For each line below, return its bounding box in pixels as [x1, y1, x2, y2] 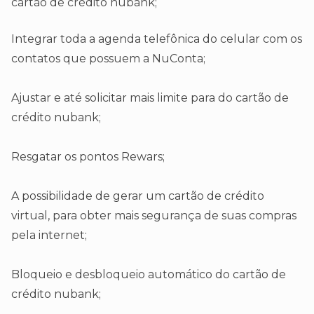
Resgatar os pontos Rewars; [11, 150, 165, 164]
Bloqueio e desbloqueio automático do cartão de [11, 268, 286, 282]
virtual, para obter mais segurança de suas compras [11, 209, 296, 223]
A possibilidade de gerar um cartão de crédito [11, 189, 264, 203]
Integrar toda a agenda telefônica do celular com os [11, 32, 302, 46]
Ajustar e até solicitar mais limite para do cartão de [11, 91, 289, 105]
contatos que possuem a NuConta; [11, 52, 205, 66]
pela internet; [11, 228, 87, 243]
